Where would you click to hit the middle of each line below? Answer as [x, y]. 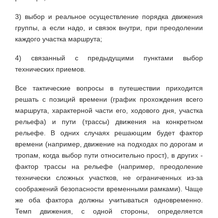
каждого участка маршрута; [59, 39]
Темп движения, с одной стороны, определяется [109, 211]
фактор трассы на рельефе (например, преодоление [109, 167]
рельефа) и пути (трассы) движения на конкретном [109, 122]
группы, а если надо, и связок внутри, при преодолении [109, 28]
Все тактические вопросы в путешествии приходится [109, 88]
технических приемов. [50, 69]
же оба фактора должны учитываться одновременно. [109, 200]
